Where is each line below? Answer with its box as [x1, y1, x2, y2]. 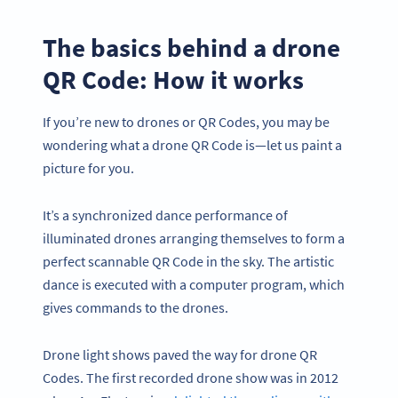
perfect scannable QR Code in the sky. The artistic [43, 251, 334, 270]
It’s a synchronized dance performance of [43, 205, 288, 224]
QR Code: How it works [43, 62, 304, 96]
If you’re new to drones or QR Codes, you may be [43, 113, 330, 131]
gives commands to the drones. [43, 298, 231, 316]
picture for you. [43, 159, 137, 178]
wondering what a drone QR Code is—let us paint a [43, 136, 342, 155]
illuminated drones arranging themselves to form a [43, 228, 345, 247]
